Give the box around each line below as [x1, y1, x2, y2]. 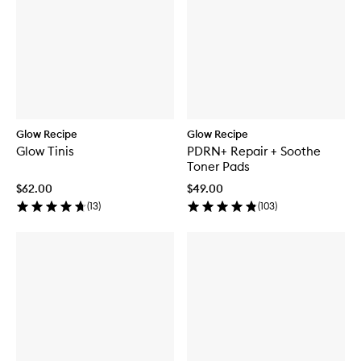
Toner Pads [187, 158, 250, 174]
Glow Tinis [16, 143, 74, 159]
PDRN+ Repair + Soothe [187, 143, 321, 159]
